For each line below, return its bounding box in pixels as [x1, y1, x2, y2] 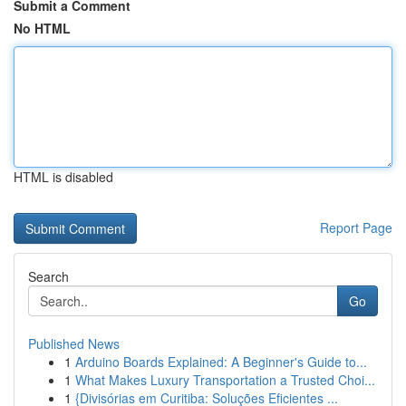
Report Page [320, 218, 392, 237]
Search [28, 267, 69, 285]
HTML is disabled [14, 168, 113, 186]
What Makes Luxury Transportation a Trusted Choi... [75, 371, 375, 389]
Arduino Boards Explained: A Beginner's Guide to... [75, 353, 367, 371]
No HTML [14, 19, 71, 37]
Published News [28, 334, 120, 353]
